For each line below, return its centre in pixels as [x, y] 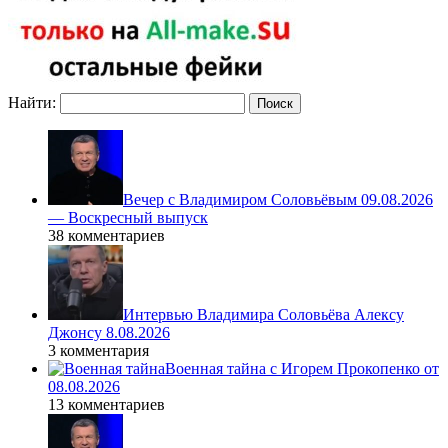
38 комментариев [106, 236]
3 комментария [98, 351]
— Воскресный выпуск [128, 218]
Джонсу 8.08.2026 [109, 333]
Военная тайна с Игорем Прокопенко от [302, 369]
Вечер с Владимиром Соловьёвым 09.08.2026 [278, 200]
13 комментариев [106, 405]
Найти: [32, 103]
